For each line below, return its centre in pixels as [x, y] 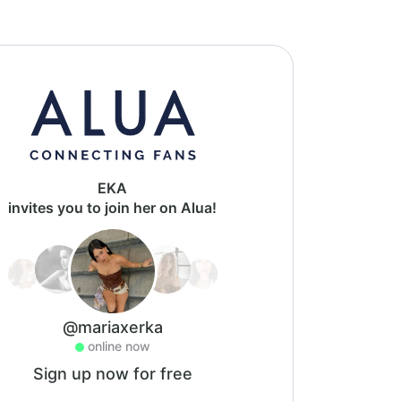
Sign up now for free [112, 374]
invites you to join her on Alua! [112, 208]
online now [119, 346]
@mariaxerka [112, 327]
